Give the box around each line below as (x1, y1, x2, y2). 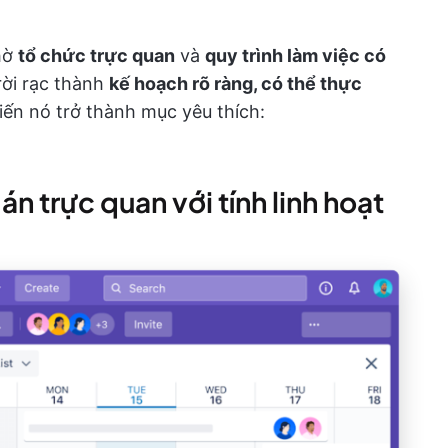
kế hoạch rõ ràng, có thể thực (109, 72, 362, 94)
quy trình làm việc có (205, 44, 386, 66)
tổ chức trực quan (18, 44, 175, 66)
